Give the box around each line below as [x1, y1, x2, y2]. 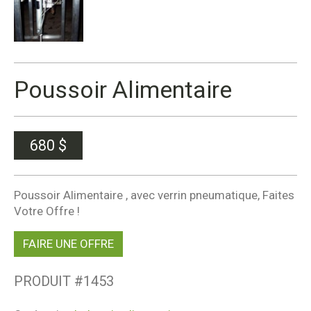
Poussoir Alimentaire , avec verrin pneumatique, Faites [14, 187, 294, 202]
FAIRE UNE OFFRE [23, 236, 114, 251]
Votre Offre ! [14, 203, 80, 218]
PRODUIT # [14, 272, 83, 289]
